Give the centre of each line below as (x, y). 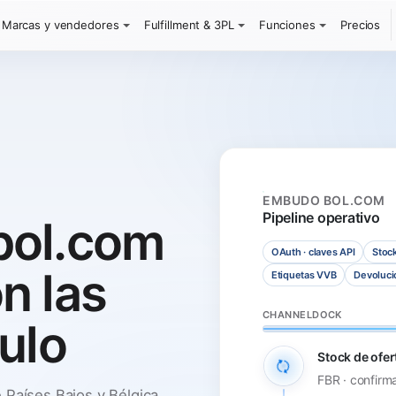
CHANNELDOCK (302, 314)
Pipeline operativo (321, 218)
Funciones (287, 24)
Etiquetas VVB (304, 274)
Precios (361, 24)
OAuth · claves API (313, 252)
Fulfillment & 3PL (189, 24)
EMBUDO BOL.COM (324, 201)
